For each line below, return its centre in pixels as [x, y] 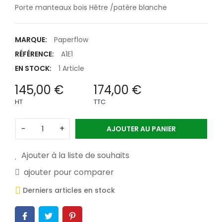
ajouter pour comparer [69, 172]
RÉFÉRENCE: [34, 54]
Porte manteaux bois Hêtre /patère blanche [91, 8]
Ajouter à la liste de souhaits [75, 156]
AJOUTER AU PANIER [141, 129]
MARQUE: [31, 40]
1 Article [71, 69]
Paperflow [71, 40]
